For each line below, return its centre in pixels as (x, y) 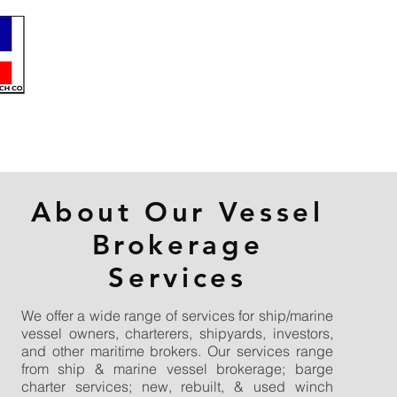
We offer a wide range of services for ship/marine (177, 315)
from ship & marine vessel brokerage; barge (177, 369)
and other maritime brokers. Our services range (177, 351)
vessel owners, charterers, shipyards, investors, (177, 333)
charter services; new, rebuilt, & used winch (177, 386)
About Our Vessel (178, 212)
